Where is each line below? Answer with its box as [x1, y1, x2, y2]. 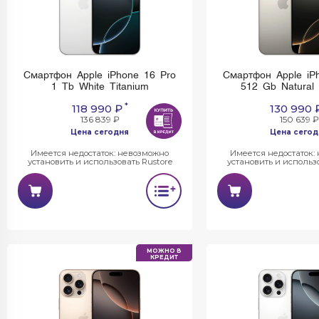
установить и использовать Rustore [27, 157, 172, 167]
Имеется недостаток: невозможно [31, 148, 169, 158]
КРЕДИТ [150, 253, 178, 261]
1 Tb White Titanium [51, 82, 149, 92]
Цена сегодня [70, 127, 129, 137]
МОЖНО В [147, 247, 182, 254]
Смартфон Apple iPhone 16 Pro [23, 70, 176, 80]
